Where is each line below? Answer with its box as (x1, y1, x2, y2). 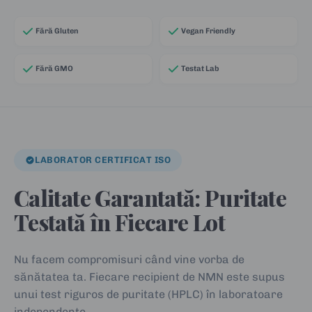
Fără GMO (36, 64, 73, 74)
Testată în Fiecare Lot (14, 206, 225, 237)
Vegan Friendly (181, 26, 235, 36)
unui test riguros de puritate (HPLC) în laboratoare (14, 287, 283, 301)
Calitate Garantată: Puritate (14, 182, 287, 212)
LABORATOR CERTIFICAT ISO (35, 154, 171, 165)
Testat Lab (181, 64, 219, 74)
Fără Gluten (36, 26, 79, 36)
